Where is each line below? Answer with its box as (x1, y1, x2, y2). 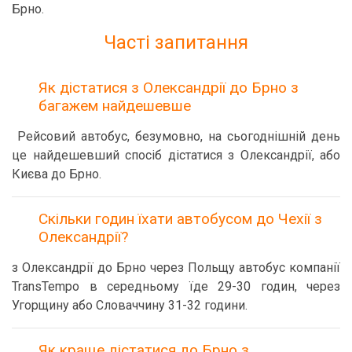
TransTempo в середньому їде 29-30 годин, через (12, 279, 340, 294)
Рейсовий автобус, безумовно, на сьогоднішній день (17, 129, 340, 144)
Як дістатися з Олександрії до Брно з (38, 79, 299, 97)
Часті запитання (104, 31, 248, 53)
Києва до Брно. (12, 167, 101, 181)
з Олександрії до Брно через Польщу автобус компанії (12, 260, 340, 275)
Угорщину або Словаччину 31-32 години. (12, 298, 247, 313)
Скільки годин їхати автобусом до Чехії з (38, 210, 322, 228)
